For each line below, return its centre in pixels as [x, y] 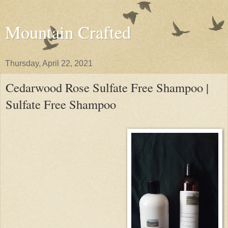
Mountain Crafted [68, 32]
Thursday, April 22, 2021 [49, 63]
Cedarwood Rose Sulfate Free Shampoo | [107, 87]
